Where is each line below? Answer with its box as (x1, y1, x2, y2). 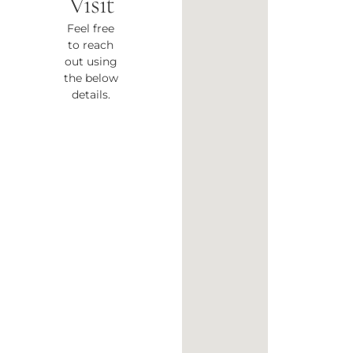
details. (71, 87, 110, 102)
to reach (68, 37, 114, 52)
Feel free (67, 20, 115, 35)
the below (63, 70, 118, 85)
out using (64, 54, 117, 69)
